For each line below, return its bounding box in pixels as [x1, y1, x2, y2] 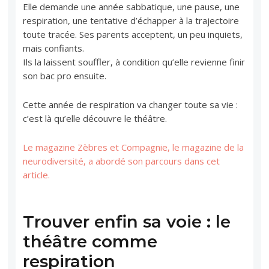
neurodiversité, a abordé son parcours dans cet [23, 154, 220, 167]
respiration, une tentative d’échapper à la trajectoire [23, 14, 240, 26]
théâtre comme [23, 231, 158, 252]
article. [23, 168, 50, 181]
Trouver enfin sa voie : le [23, 211, 231, 232]
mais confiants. [23, 41, 85, 54]
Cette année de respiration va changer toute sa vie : [23, 98, 238, 110]
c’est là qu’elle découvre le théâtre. [23, 112, 168, 124]
